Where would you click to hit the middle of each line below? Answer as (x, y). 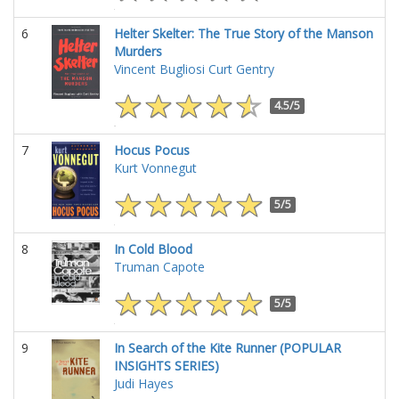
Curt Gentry (241, 69)
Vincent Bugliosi (159, 69)
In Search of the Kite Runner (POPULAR (228, 348)
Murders (138, 51)
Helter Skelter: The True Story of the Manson (244, 33)
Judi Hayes (144, 383)
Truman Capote (159, 267)
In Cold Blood (153, 249)
